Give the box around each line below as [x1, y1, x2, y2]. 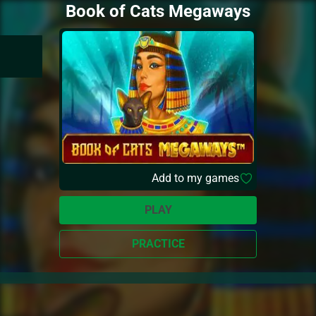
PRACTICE [131, 237, 185, 250]
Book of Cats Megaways [66, 1, 250, 21]
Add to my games [152, 171, 239, 185]
